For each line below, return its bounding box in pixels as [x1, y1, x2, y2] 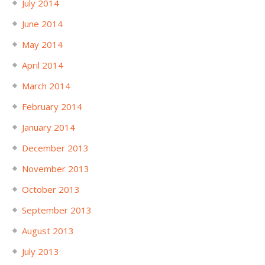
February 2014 [21, 100, 82, 112]
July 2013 [21, 245, 59, 257]
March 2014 [21, 79, 70, 92]
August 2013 [21, 224, 74, 237]
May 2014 [21, 38, 63, 50]
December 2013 [21, 141, 89, 154]
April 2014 [21, 59, 63, 71]
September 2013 [21, 203, 92, 216]
